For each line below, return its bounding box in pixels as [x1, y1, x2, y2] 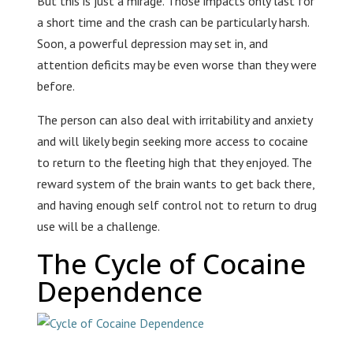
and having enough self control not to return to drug [36, 197, 317, 214]
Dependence [36, 273, 203, 310]
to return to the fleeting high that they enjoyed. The [36, 154, 312, 171]
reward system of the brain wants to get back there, [36, 176, 314, 192]
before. [36, 78, 75, 95]
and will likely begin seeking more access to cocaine [36, 133, 308, 150]
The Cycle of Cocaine [36, 245, 306, 283]
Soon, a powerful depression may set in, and [36, 35, 268, 52]
